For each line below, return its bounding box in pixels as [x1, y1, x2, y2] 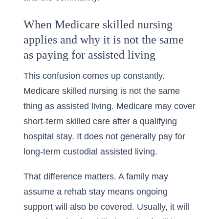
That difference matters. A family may [23, 172, 168, 181]
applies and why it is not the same [23, 33, 184, 46]
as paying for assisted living [23, 48, 155, 61]
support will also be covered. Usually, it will [23, 202, 189, 212]
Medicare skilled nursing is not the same [23, 86, 180, 96]
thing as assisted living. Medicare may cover [23, 101, 196, 111]
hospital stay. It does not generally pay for [23, 131, 185, 141]
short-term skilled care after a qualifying [23, 116, 177, 126]
